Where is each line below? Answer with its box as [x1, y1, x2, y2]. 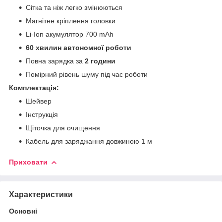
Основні [9, 207, 37, 215]
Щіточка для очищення [26, 123, 100, 132]
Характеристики [9, 190, 73, 199]
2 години [85, 56, 115, 65]
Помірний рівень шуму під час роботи [26, 70, 148, 78]
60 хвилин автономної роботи [26, 43, 131, 52]
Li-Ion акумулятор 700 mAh [26, 30, 113, 38]
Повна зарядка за [26, 56, 85, 65]
